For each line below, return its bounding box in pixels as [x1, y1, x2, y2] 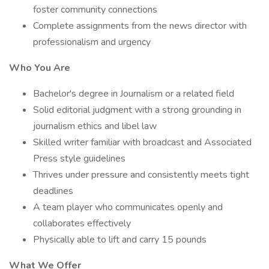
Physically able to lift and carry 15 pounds [33, 233, 207, 246]
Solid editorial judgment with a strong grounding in [33, 103, 241, 116]
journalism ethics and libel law [33, 119, 157, 133]
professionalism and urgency [33, 35, 151, 49]
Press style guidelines [33, 152, 125, 165]
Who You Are [9, 61, 70, 74]
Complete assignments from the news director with [33, 19, 247, 32]
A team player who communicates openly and [33, 201, 223, 214]
